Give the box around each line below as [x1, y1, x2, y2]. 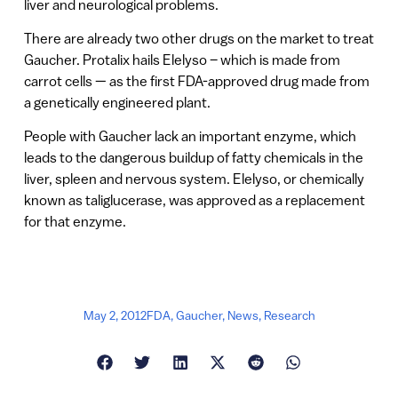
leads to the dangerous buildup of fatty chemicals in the [23, 149, 363, 166]
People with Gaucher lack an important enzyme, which [23, 128, 356, 145]
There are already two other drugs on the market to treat [23, 29, 374, 46]
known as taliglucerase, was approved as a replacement [23, 192, 365, 209]
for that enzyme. [23, 213, 126, 230]
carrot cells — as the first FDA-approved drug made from [23, 72, 370, 89]
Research [263, 307, 315, 322]
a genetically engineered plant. [23, 93, 211, 110]
